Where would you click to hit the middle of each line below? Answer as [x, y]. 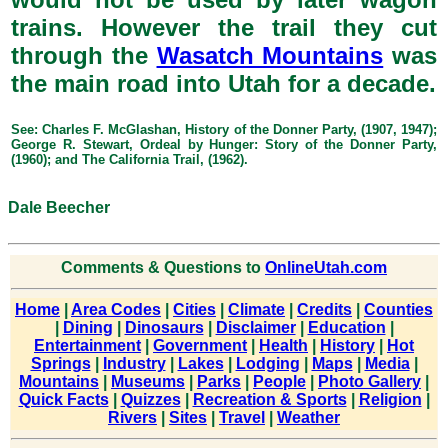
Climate [256, 309]
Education [346, 327]
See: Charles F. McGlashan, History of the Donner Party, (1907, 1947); [224, 129]
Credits [324, 309]
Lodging [267, 363]
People [279, 381]
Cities [194, 309]
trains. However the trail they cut [224, 27]
